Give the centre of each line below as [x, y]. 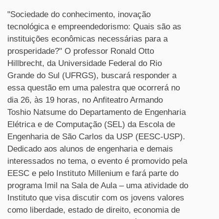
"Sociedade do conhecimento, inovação [79, 14]
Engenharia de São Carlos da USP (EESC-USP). [96, 137]
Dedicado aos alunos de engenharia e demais [90, 149]
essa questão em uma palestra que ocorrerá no [94, 88]
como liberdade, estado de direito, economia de [94, 210]
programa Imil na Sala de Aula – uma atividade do [98, 186]
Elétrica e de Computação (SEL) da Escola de [91, 124]
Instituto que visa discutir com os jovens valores [96, 198]
